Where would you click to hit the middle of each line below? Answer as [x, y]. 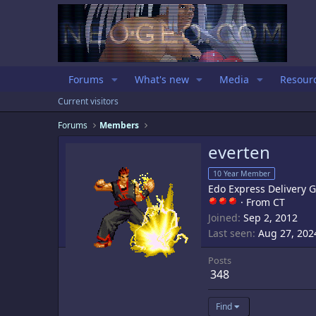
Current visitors [88, 101]
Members [119, 125]
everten [239, 152]
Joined [223, 218]
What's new [162, 79]
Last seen [230, 233]
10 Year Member [242, 174]
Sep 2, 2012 [271, 218]
